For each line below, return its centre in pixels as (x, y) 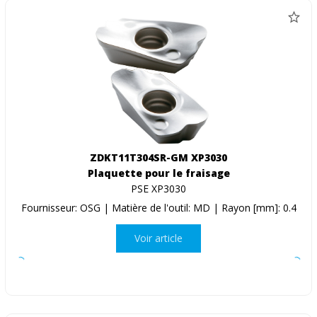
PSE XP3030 (158, 188)
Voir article (158, 238)
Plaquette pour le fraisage (158, 173)
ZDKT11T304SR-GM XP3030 (158, 157)
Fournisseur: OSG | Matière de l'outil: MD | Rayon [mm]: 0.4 (158, 207)
